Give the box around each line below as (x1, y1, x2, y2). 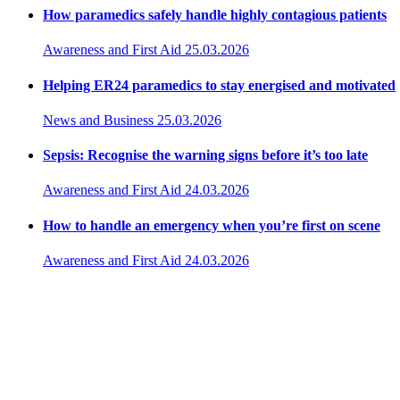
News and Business (43, 112, 154, 128)
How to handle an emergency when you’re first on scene (43, 217, 380, 233)
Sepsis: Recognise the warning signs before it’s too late (43, 147, 368, 163)
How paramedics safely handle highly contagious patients (43, 7, 387, 22)
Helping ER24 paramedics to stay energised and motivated (43, 77, 396, 93)
